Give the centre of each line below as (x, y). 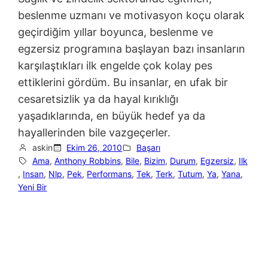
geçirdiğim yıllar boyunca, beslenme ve (116, 32)
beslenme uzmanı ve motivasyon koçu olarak (132, 15)
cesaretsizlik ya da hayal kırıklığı (98, 99)
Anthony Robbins (87, 160)
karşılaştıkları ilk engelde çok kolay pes (115, 65)
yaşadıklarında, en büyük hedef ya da (112, 115)
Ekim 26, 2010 (95, 147)
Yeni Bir (33, 187)
